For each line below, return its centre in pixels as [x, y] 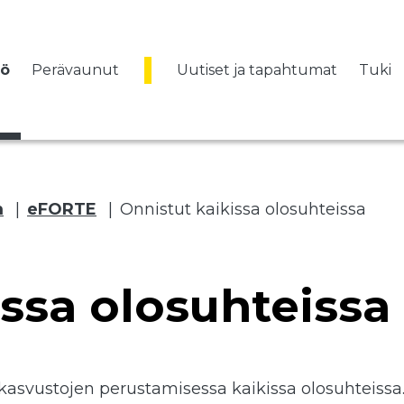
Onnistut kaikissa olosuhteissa [243, 209]
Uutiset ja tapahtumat [257, 69]
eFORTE [62, 209]
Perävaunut [75, 69]
